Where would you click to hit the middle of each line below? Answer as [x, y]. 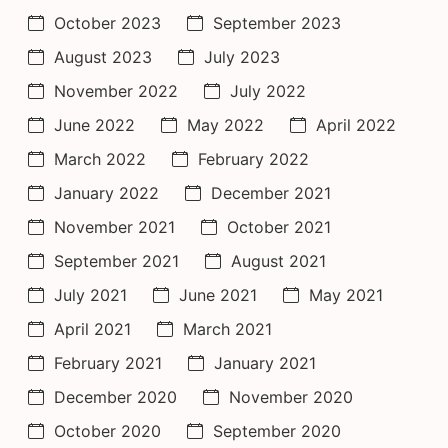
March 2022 [100, 159]
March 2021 [227, 329]
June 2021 [218, 295]
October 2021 [279, 227]
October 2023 [107, 23]
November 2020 [291, 397]
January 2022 [106, 193]
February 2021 [108, 363]
